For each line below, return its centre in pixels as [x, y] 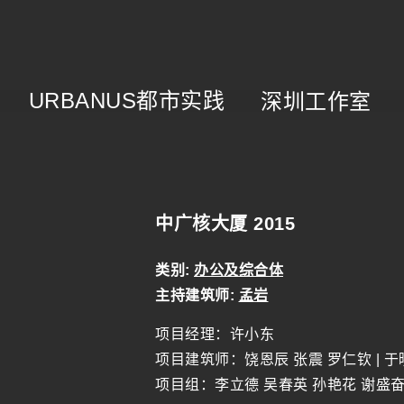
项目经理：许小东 [215, 334]
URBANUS [83, 101]
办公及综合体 [239, 270]
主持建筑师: [197, 295]
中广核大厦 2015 [225, 224]
